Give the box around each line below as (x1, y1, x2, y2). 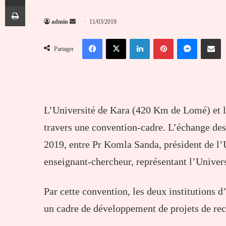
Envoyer (75, 17, 95, 25)
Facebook (102, 34, 129, 42)
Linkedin (149, 34, 175, 42)
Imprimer (25, 2, 49, 9)
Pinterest (173, 34, 197, 42)
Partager (54, 45, 74, 52)
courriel (75, 41, 93, 49)
